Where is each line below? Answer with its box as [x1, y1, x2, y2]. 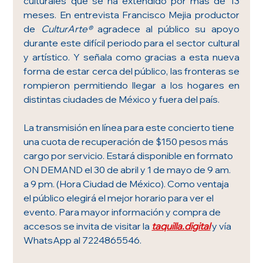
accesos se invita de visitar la [23, 220, 152, 232]
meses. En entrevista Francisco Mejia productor [23, 9, 240, 21]
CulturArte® [41, 23, 92, 35]
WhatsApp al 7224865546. [23, 234, 142, 247]
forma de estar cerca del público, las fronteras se [23, 65, 240, 77]
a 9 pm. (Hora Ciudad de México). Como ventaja [23, 178, 231, 190]
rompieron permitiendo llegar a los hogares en [23, 79, 240, 92]
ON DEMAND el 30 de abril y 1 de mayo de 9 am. [23, 164, 233, 176]
